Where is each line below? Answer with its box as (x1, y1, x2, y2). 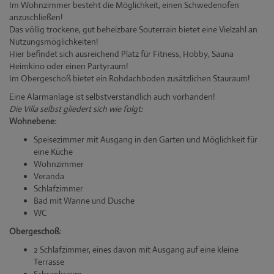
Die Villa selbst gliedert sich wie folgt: (9, 103, 143, 115)
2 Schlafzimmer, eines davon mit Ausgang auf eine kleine (34, 244, 239, 256)
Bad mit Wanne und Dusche (34, 195, 135, 207)
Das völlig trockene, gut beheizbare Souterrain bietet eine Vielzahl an (9, 24, 257, 35)
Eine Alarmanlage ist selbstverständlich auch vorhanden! (9, 91, 215, 103)
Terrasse (34, 256, 64, 268)
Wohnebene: (9, 116, 56, 127)
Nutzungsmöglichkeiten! (9, 36, 98, 48)
